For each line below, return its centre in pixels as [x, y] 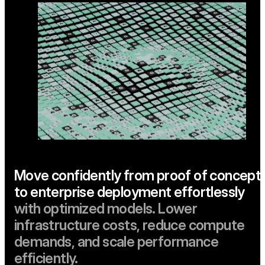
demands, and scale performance [116, 241]
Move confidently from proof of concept [138, 175]
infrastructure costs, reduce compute [130, 225]
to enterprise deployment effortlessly [130, 192]
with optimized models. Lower [106, 208]
